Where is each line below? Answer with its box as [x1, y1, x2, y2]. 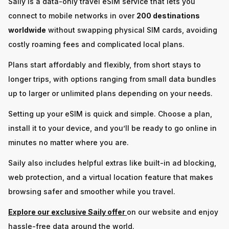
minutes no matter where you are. [8, 138, 129, 147]
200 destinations [136, 11, 200, 20]
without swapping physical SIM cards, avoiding [46, 25, 217, 34]
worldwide [8, 25, 46, 34]
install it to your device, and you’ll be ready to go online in [8, 123, 217, 132]
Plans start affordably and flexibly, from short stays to [8, 60, 201, 69]
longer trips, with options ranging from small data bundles [8, 74, 216, 83]
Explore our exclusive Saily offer [8, 207, 127, 216]
